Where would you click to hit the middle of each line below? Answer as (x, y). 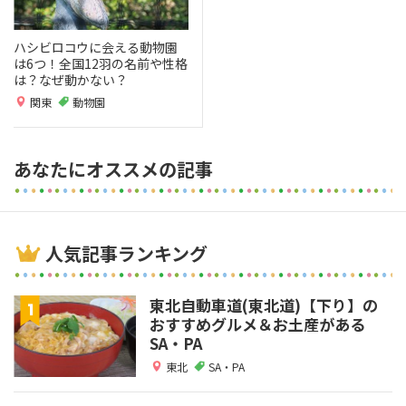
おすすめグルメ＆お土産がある (257, 324)
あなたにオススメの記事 (113, 169)
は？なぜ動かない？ (71, 79)
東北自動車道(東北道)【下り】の (264, 304)
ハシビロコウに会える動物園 (96, 47)
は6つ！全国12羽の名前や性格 (101, 63)
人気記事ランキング (126, 253)
